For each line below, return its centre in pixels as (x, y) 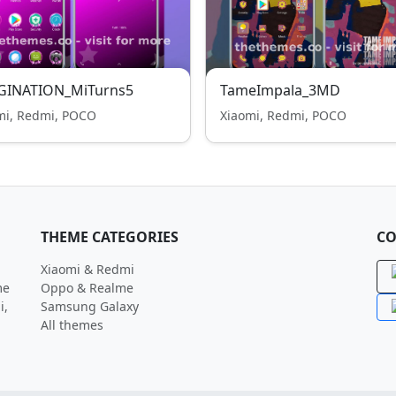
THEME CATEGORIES (110, 237)
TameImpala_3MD (280, 90)
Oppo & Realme (87, 288)
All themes (72, 325)
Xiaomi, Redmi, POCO (283, 115)
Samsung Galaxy (90, 306)
